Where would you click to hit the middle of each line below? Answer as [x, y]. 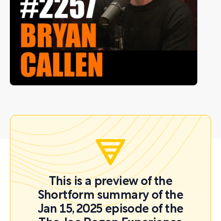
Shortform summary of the [110, 196]
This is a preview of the [110, 182]
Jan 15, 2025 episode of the [110, 210]
